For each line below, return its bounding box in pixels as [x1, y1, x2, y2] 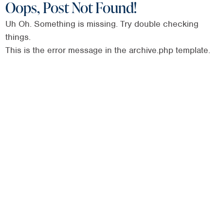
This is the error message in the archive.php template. [5, 45, 210, 56]
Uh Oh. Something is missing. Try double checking [5, 18, 199, 30]
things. [5, 32, 31, 43]
